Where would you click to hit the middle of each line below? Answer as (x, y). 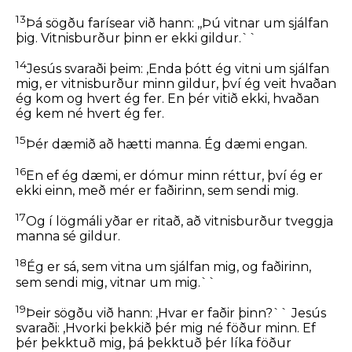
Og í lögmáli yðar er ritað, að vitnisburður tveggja (180, 222)
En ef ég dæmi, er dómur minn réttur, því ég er (174, 176)
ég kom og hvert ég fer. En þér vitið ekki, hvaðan (167, 99)
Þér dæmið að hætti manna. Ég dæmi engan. (167, 145)
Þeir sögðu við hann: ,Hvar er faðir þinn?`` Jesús (176, 313)
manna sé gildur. (68, 236)
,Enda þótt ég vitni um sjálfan (238, 69)
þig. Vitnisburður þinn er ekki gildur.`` (136, 38)
